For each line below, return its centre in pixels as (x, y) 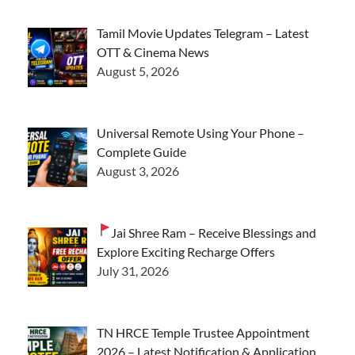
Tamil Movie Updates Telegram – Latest (203, 33)
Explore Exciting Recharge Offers (186, 251)
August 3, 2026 (138, 170)
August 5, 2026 (138, 71)
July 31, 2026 (133, 270)
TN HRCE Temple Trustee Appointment (203, 332)
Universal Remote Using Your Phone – (200, 132)
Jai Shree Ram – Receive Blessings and (214, 232)
